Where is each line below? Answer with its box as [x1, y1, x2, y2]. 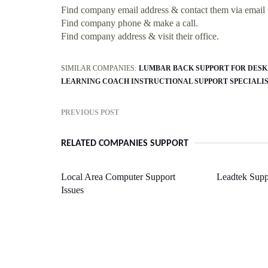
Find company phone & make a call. [61, 17, 198, 28]
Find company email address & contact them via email [61, 4, 265, 15]
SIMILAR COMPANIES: [61, 63, 136, 72]
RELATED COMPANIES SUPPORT [61, 138, 188, 148]
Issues [61, 184, 84, 195]
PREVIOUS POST [61, 108, 119, 117]
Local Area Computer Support [61, 171, 175, 182]
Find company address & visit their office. [61, 31, 219, 41]
